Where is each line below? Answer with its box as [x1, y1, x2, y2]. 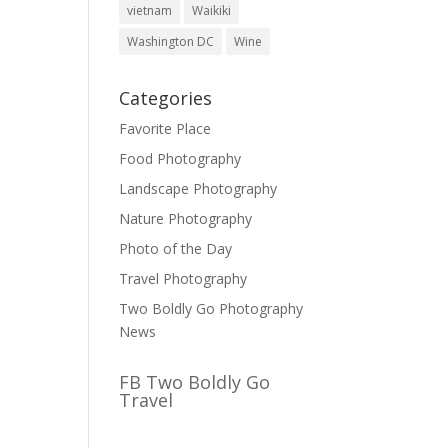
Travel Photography [119, 269, 248, 288]
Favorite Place [119, 119, 212, 138]
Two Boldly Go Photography [119, 299, 304, 318]
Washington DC [127, 33, 215, 50]
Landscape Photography [119, 179, 278, 198]
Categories [119, 86, 213, 110]
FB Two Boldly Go [119, 370, 271, 394]
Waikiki [192, 2, 232, 19]
